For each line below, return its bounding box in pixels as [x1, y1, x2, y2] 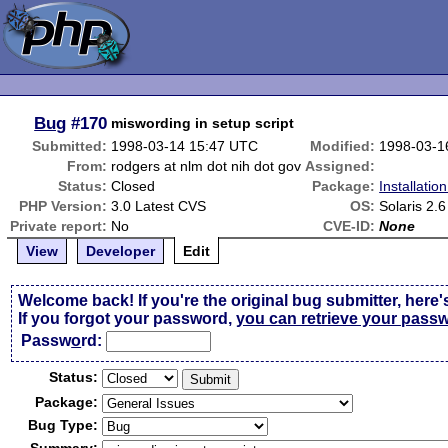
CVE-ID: [323, 218, 376, 234]
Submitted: [32, 138, 108, 154]
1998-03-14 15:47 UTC [111, 138, 259, 154]
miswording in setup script [111, 115, 295, 131]
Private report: [10, 218, 108, 234]
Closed [111, 178, 156, 194]
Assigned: [305, 158, 376, 174]
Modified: [310, 138, 376, 154]
